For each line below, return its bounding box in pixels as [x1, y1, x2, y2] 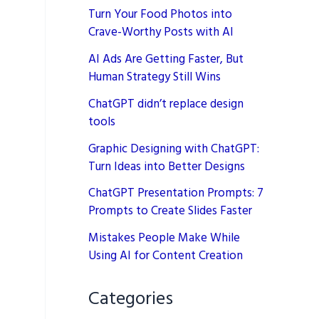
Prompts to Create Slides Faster [88, 202, 252, 221]
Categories [88, 284, 173, 314]
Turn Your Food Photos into [88, 5, 232, 25]
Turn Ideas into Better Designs [88, 157, 245, 177]
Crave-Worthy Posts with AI [88, 23, 234, 43]
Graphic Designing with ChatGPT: [88, 139, 259, 159]
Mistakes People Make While [88, 229, 240, 249]
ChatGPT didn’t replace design [88, 94, 244, 114]
